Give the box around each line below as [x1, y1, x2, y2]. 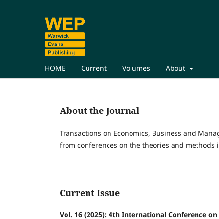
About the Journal [60, 104, 139, 116]
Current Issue [60, 186, 120, 198]
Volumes [122, 63, 150, 73]
